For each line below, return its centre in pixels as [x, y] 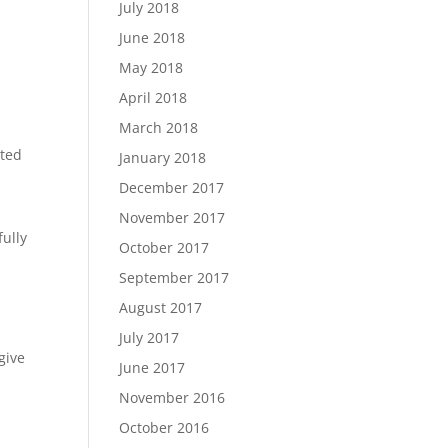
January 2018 [163, 157]
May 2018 [151, 67]
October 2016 [164, 427]
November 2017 [172, 217]
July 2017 [149, 337]
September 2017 [174, 277]
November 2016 [172, 397]
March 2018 [159, 127]
